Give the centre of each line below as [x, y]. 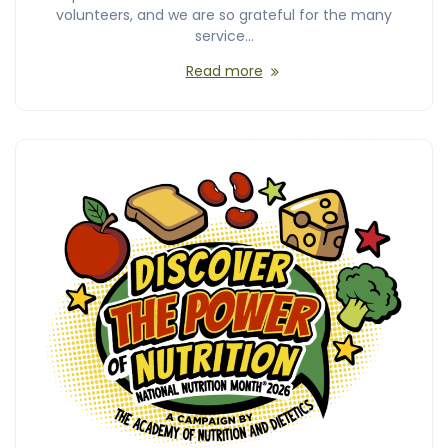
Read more [224, 71]
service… [224, 36]
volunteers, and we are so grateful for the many [224, 15]
